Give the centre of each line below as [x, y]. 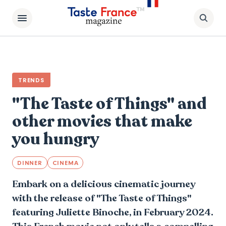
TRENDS [31, 80]
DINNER [30, 163]
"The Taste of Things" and [109, 104]
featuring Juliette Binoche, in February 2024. [113, 212]
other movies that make [102, 122]
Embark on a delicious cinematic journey [104, 184]
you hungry [56, 139]
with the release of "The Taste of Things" [102, 198]
